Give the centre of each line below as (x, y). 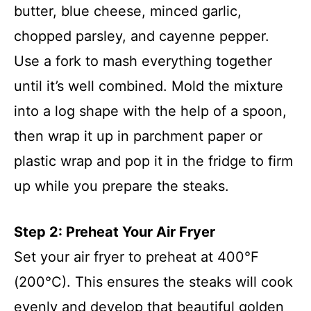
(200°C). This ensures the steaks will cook (153, 281)
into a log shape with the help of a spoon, (150, 111)
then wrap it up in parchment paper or (138, 136)
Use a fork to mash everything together (143, 61)
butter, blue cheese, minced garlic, (128, 11)
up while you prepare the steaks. (121, 186)
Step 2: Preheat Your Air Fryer (115, 232)
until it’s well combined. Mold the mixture (149, 86)
